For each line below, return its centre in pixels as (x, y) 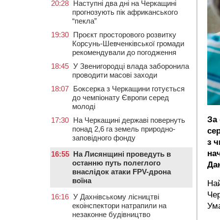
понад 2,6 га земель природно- (124, 129)
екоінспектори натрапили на (119, 206)
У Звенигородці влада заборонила (131, 66)
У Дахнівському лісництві (116, 197)
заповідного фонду (104, 138)
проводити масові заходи (115, 75)
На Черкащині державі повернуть (129, 120)
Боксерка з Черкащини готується (129, 89)
